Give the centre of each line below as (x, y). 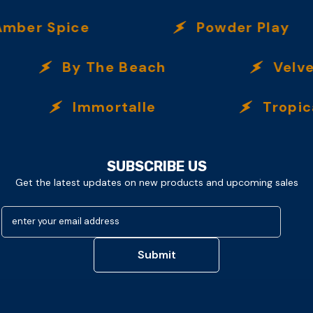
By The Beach (97, 67)
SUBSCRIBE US (156, 166)
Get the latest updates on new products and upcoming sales (156, 182)
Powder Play (217, 27)
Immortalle (89, 107)
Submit (156, 254)
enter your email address (65, 221)
